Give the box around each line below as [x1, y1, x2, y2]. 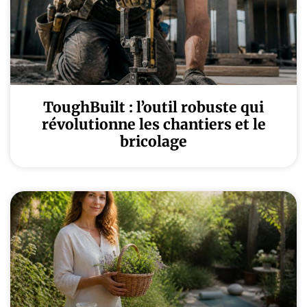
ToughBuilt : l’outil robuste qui [43, 98, 264, 116]
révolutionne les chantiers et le [41, 115, 266, 134]
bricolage [120, 132, 187, 151]
